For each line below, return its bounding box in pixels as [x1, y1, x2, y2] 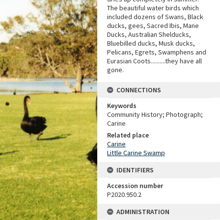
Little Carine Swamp [107, 148, 165, 157]
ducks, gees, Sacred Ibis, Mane [107, 21, 199, 30]
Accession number [107, 181, 163, 190]
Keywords [107, 101, 137, 110]
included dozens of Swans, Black [107, 12, 203, 21]
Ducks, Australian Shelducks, [107, 30, 191, 39]
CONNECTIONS [116, 85, 161, 94]
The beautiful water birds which [107, 3, 199, 12]
